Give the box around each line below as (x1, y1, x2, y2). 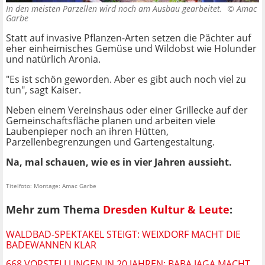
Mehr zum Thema (6, 202, 103, 216)
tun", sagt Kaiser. (6, 83, 81, 97)
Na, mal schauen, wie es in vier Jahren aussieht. (6, 156, 232, 169)
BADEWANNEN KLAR (6, 238, 96, 251)
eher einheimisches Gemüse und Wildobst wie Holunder (6, 42, 257, 56)
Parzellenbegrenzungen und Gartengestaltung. (6, 135, 215, 149)
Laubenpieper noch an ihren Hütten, (6, 125, 169, 138)
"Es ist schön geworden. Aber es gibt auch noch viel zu (6, 73, 246, 86)
